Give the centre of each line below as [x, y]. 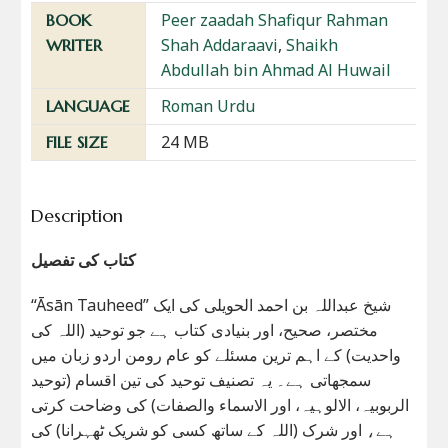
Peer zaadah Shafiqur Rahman [275, 19]
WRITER [74, 44]
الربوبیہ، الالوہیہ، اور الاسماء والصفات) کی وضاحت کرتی [220, 404]
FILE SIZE [77, 141]
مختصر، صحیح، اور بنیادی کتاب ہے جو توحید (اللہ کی [205, 329]
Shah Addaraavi [220, 44]
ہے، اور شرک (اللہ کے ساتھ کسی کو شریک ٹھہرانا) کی [214, 429]
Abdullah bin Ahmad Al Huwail [276, 69]
